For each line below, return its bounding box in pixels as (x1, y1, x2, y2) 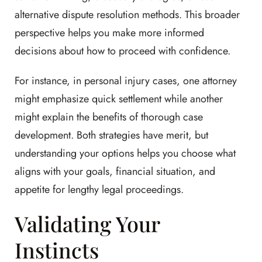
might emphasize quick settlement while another (15, 91, 223, 107)
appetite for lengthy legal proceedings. (15, 182, 184, 198)
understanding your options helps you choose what (15, 146, 236, 161)
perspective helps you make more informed (15, 25, 204, 41)
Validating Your (15, 209, 160, 238)
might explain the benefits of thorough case (15, 109, 203, 125)
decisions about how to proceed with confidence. (15, 43, 230, 59)
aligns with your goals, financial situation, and (15, 164, 215, 180)
